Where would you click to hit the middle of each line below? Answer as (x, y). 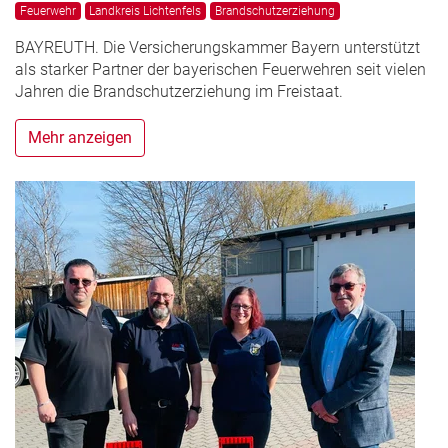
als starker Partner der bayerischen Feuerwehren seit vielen (220, 70)
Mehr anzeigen (80, 138)
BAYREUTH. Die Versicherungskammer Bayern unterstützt (217, 48)
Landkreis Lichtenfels (145, 11)
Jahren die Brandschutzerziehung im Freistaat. (179, 92)
